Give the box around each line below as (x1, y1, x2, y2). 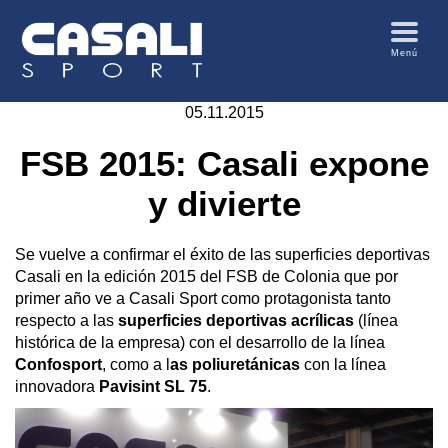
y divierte (147, 184, 301, 223)
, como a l (102, 356, 170, 373)
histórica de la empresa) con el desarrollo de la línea (15, 334, 385, 351)
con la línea (304, 356, 386, 373)
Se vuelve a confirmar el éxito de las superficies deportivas (15, 246, 430, 263)
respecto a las (15, 312, 118, 329)
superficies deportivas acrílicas (118, 312, 354, 329)
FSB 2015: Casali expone (19, 144, 429, 183)
